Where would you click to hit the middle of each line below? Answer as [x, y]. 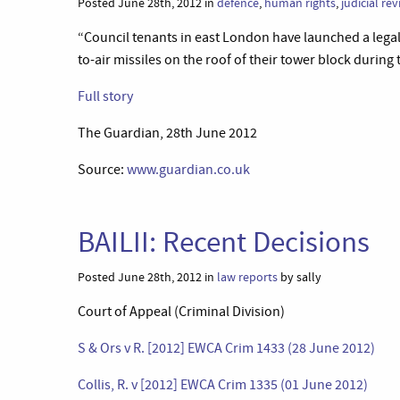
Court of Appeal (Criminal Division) [181, 312]
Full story [105, 96]
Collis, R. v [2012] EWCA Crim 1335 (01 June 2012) [223, 385]
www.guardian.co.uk [188, 170]
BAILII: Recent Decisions [224, 242]
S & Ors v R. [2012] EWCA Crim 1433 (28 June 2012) [226, 348]
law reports [247, 277]
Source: [102, 170]
